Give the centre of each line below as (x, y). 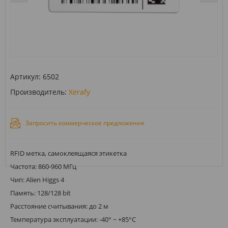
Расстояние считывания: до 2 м (59, 206)
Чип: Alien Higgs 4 (37, 179)
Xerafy (79, 92)
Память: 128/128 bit (40, 193)
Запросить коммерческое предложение (85, 123)
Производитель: (38, 92)
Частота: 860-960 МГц (43, 166)
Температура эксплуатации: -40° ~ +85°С (73, 219)
